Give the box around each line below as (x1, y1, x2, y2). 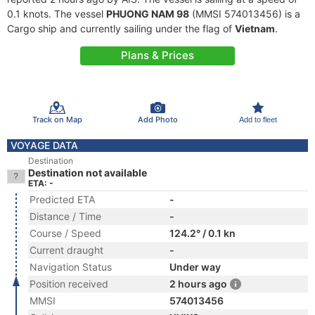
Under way (169, 261, 221, 273)
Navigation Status (30, 261, 112, 273)
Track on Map (32, 114, 82, 124)
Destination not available (28, 167, 147, 179)
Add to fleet (238, 115, 277, 124)
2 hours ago (169, 278, 227, 290)
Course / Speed (30, 227, 101, 239)
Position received (30, 278, 108, 290)
